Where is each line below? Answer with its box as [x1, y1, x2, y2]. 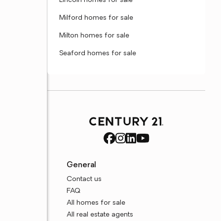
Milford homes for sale [59, 14, 133, 22]
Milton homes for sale [59, 32, 129, 39]
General [67, 161, 97, 169]
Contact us [67, 176, 102, 183]
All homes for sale [67, 199, 126, 207]
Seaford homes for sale [59, 50, 136, 57]
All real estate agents [67, 211, 134, 219]
